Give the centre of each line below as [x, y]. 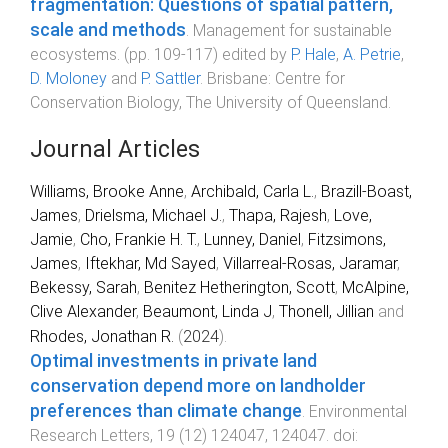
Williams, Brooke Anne [107, 191]
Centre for [310, 78]
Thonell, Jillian [326, 311]
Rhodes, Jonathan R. [102, 336]
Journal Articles [115, 149]
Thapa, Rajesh [278, 215]
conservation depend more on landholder [198, 385]
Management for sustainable [292, 30]
